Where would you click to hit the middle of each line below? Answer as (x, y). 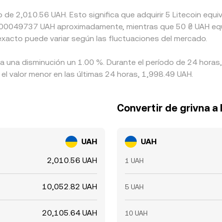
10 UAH (136, 213)
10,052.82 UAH (70, 187)
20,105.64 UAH (70, 213)
